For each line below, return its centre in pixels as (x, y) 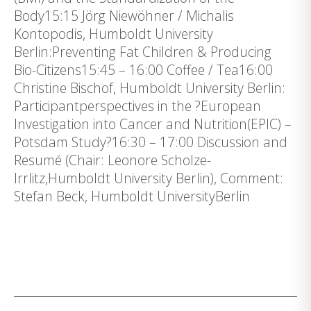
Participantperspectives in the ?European (137, 106)
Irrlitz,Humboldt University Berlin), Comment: (149, 178)
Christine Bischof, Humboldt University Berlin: (150, 88)
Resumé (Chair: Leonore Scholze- (112, 160)
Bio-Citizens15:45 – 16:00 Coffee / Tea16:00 (143, 70)
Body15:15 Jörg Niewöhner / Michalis (124, 16)
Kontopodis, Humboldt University (114, 34)
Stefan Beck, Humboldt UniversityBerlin (132, 196)
